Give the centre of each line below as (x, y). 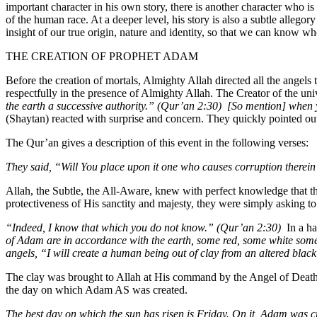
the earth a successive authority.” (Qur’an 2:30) (114, 105)
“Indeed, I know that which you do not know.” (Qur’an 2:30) (143, 227)
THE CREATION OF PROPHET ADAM (102, 56)
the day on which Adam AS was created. (97, 289)
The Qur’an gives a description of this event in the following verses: (157, 142)
